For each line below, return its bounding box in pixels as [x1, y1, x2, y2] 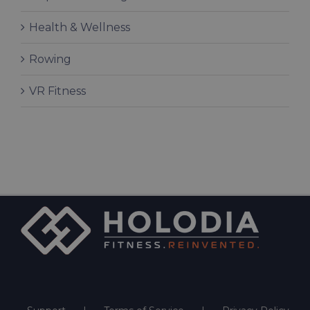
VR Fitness [29, 84, 86, 98]
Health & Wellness [29, 21, 130, 35]
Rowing [29, 53, 71, 66]
